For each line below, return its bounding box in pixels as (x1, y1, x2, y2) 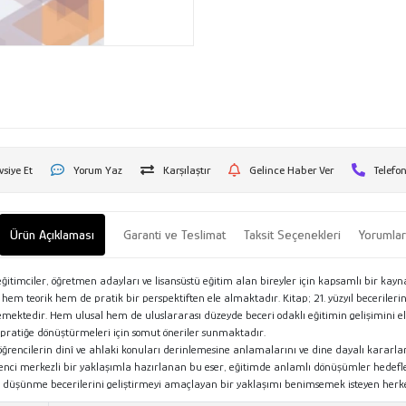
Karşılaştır (162, 162, 210, 177)
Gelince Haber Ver (248, 162, 333, 177)
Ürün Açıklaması (10, 226, 95, 242)
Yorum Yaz (72, 162, 122, 177)
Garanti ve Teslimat (123, 226, 227, 242)
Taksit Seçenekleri (244, 226, 342, 242)
